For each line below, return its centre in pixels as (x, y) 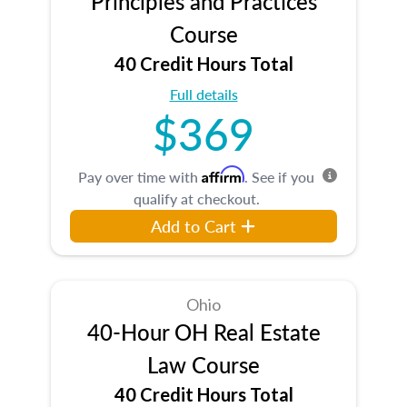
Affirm (223, 174)
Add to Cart (194, 225)
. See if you (279, 176)
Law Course (203, 364)
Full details (203, 94)
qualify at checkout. (196, 198)
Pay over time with (140, 176)
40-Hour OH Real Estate (203, 331)
